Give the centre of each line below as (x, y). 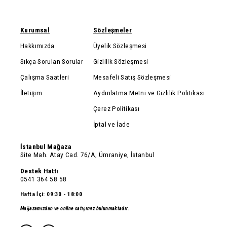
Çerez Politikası (117, 108)
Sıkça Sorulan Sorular (52, 61)
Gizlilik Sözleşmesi (121, 61)
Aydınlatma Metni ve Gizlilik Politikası (149, 93)
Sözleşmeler (113, 30)
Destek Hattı (40, 171)
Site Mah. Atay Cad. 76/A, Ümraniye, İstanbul (87, 155)
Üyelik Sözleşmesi (120, 46)
